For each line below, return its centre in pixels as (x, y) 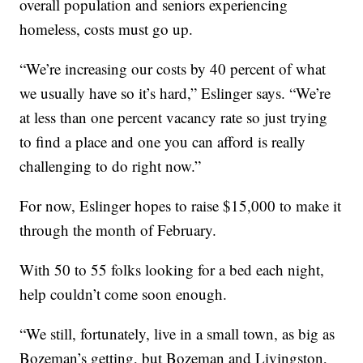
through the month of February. (118, 230)
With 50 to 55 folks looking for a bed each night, (172, 270)
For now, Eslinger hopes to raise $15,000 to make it (181, 206)
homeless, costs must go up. (107, 29)
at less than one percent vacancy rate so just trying (174, 117)
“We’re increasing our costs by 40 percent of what (173, 69)
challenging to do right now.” (111, 166)
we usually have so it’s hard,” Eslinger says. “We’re (175, 93)
